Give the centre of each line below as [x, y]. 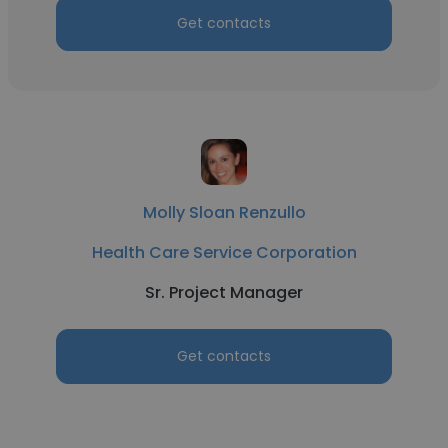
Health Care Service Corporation [224, 252]
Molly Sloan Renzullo [224, 212]
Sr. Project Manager [224, 292]
